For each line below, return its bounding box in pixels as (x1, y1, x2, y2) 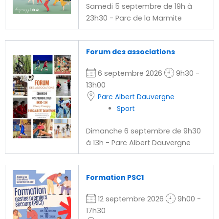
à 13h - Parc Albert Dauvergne (86, 138, 191, 148)
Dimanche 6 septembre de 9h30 (86, 126, 201, 136)
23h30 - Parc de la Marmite (86, 13, 182, 23)
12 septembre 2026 (95, 194, 166, 204)
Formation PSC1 (86, 173, 144, 182)
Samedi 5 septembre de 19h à (86, 1, 192, 12)
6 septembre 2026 (95, 68, 164, 79)
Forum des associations (86, 47, 175, 57)
